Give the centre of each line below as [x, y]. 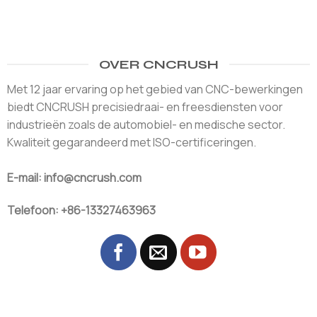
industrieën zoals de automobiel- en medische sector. [146, 125]
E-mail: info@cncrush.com [74, 178]
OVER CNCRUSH [158, 65]
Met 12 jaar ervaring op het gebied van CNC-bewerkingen [155, 90]
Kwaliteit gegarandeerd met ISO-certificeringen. [131, 143]
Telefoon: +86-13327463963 [81, 210]
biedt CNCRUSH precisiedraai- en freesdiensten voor [145, 107]
